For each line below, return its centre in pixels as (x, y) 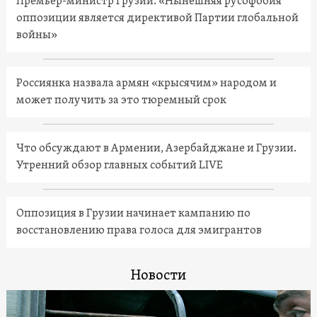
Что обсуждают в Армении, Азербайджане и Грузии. (156, 148)
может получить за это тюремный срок (121, 100)
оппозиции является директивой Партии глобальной (157, 18)
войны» (36, 35)
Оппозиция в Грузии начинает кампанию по (133, 213)
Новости (158, 276)
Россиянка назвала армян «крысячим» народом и (146, 83)
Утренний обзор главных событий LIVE (119, 165)
